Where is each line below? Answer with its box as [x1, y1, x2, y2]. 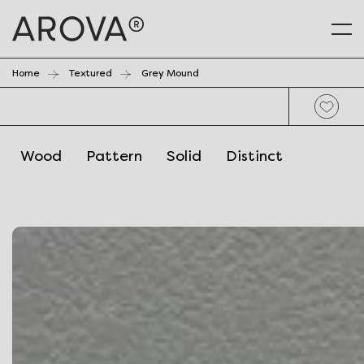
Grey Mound [141, 67, 199, 79]
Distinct [226, 146, 283, 165]
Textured [69, 67, 112, 79]
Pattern [86, 146, 142, 165]
